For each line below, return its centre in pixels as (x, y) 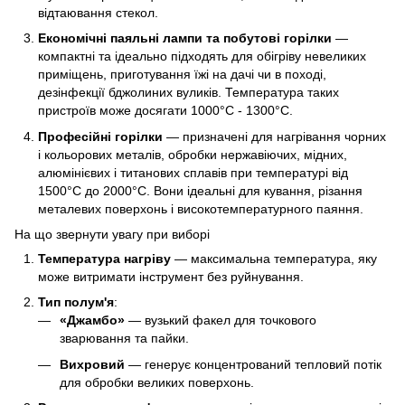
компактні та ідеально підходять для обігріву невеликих (202, 57)
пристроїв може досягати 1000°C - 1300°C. (165, 111)
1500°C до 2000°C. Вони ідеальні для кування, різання (200, 190)
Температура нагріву (104, 258)
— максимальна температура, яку (274, 258)
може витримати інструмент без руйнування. (171, 276)
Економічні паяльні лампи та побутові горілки (185, 38)
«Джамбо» (92, 320)
